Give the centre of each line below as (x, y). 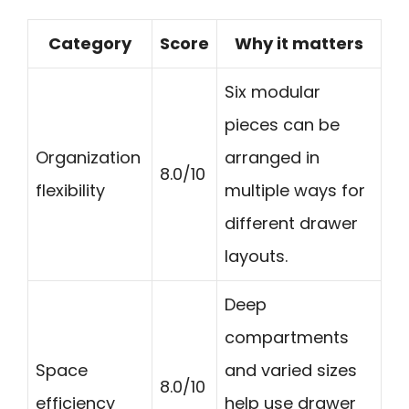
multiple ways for (295, 190)
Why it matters (299, 43)
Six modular (273, 91)
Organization (88, 157)
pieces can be (282, 124)
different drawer (291, 223)
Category (90, 43)
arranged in (272, 157)
